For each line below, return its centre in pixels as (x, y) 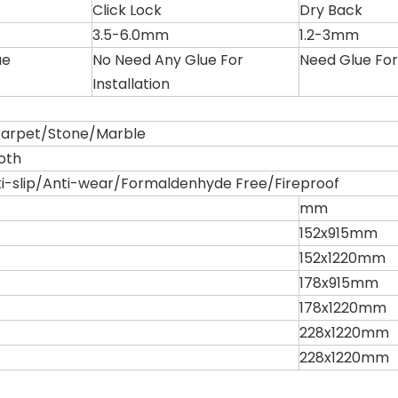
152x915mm (338, 234)
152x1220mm (342, 259)
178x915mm (339, 283)
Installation (131, 84)
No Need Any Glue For (168, 60)
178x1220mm (343, 308)
